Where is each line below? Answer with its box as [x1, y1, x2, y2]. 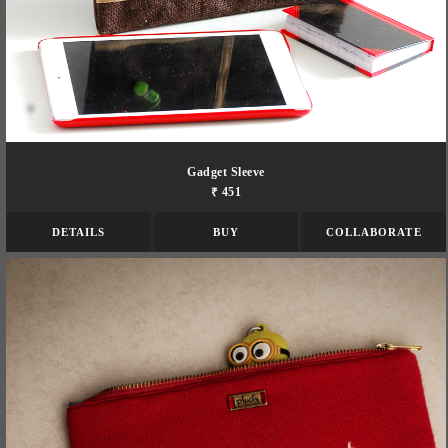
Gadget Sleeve [187, 166, 265, 179]
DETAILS [51, 226, 106, 239]
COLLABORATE [325, 226, 422, 239]
